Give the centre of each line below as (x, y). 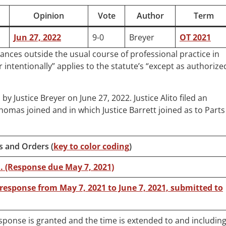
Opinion (49, 16)
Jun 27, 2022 (37, 38)
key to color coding (91, 147)
